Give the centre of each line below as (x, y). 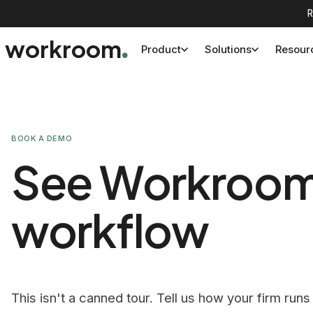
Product (161, 49)
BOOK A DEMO (42, 138)
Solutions (228, 49)
